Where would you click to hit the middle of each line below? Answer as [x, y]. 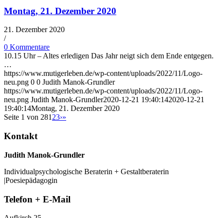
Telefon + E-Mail [37, 199]
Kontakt [21, 136]
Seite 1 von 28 [26, 117]
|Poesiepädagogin [31, 180]
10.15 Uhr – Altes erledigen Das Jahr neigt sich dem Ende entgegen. [109, 56]
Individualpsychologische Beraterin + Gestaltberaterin [86, 171]
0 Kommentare [27, 47]
